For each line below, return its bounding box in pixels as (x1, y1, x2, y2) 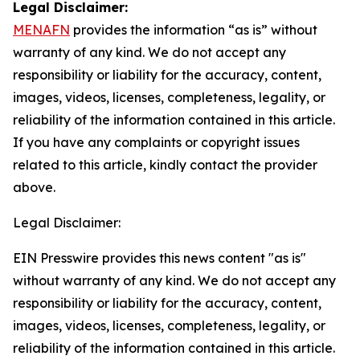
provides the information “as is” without (70, 22, 317, 38)
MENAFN (13, 22, 70, 38)
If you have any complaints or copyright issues (13, 134, 300, 150)
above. (13, 179, 55, 195)
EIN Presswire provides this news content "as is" (13, 250, 306, 266)
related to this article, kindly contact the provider (13, 157, 317, 173)
